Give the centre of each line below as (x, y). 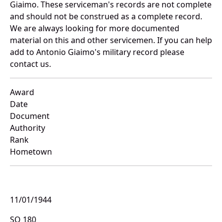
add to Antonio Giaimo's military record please (97, 52)
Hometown (31, 152)
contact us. (30, 64)
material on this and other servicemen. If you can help (111, 40)
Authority (28, 128)
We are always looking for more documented (95, 28)
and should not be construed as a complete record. (106, 17)
